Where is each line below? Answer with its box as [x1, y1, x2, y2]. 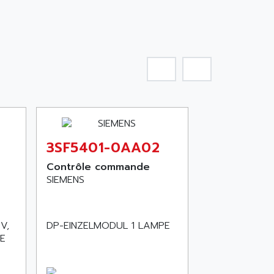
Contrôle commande [46, 160, 150, 174]
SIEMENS [46, 172, 84, 187]
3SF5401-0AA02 [46, 138, 160, 158]
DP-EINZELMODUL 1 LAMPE [46, 218, 170, 233]
